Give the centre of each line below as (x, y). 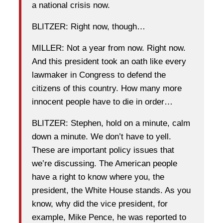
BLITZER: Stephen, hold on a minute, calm (111, 123)
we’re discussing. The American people (105, 163)
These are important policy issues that (103, 150)
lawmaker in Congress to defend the (99, 75)
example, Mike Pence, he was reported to (109, 217)
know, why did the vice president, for (100, 204)
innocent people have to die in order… (102, 102)
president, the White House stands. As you (111, 190)
